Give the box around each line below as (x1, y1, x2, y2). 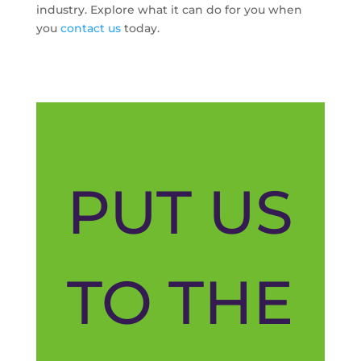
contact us (60, 20, 121, 35)
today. (120, 20, 160, 35)
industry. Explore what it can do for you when (35, 2, 302, 17)
